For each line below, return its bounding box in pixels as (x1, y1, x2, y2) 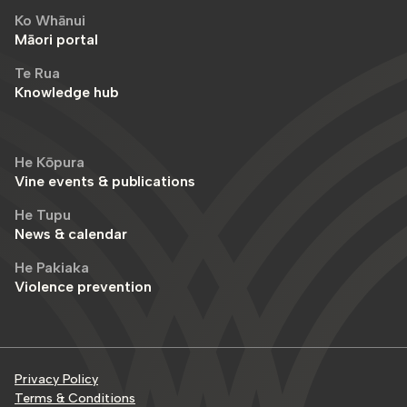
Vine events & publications (15, 172, 195, 190)
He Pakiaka (15, 258, 89, 276)
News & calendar (15, 224, 127, 243)
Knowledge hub (15, 83, 118, 101)
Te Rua (15, 64, 60, 82)
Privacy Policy (15, 371, 98, 387)
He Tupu (15, 205, 71, 223)
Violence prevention (15, 277, 152, 295)
